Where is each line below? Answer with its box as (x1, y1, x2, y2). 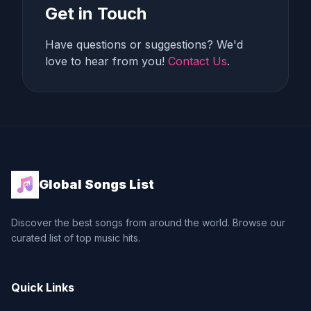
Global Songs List (39, 177, 154, 192)
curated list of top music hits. (11, 232, 140, 244)
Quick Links (11, 280, 74, 294)
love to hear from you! (45, 54, 168, 68)
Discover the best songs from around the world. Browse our (11, 217, 285, 228)
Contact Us (168, 54, 227, 68)
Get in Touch (45, 3, 146, 24)
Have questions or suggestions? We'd (45, 37, 243, 51)
